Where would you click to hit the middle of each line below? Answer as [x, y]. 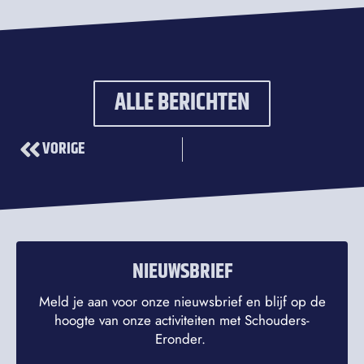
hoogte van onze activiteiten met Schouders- [182, 321]
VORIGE [64, 149]
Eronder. [182, 339]
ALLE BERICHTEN [182, 103]
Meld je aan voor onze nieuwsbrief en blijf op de [182, 302]
